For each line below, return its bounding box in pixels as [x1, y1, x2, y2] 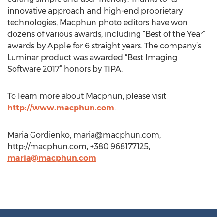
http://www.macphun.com [7, 103, 114, 112]
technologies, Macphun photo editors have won [7, 18, 188, 27]
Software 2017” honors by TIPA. [7, 64, 123, 74]
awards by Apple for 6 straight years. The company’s [7, 41, 201, 50]
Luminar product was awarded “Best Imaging [7, 53, 177, 62]
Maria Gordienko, [7, 130, 73, 139]
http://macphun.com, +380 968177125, [7, 142, 150, 151]
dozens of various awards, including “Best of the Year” [7, 30, 205, 39]
